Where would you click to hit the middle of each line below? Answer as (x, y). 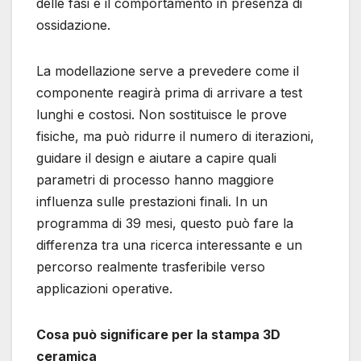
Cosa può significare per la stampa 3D (158, 335)
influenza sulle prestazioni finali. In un (152, 202)
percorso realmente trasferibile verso (151, 267)
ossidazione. (73, 25)
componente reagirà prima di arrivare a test (169, 93)
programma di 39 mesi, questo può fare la (165, 224)
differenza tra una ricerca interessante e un (169, 245)
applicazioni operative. (104, 289)
